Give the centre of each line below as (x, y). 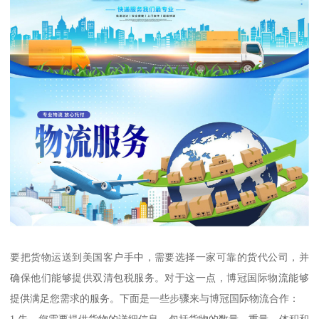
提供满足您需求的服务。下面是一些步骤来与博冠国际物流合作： (155, 299)
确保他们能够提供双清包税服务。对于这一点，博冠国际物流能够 (159, 278)
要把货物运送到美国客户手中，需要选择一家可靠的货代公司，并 (159, 257)
